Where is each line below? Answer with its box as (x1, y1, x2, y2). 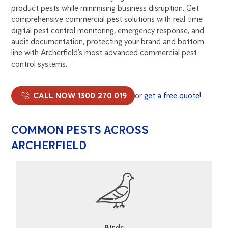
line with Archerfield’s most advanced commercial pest (11, 47, 197, 58)
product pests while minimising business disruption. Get (11, 3, 199, 13)
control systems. (11, 59, 68, 69)
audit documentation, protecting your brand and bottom (11, 36, 205, 46)
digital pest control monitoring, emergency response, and (11, 25, 205, 35)
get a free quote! (144, 90, 201, 100)
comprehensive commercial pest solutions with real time (11, 14, 203, 24)
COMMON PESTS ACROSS (11, 123, 149, 137)
